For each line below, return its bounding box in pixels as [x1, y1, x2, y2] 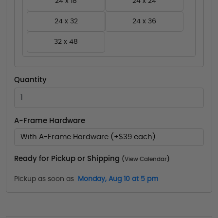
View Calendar [125, 156, 167, 162]
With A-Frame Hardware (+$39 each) [20, 133, 156, 141]
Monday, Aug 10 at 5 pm [78, 175, 158, 182]
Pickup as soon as [14, 175, 74, 182]
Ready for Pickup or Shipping [14, 155, 122, 163]
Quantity [14, 76, 47, 84]
